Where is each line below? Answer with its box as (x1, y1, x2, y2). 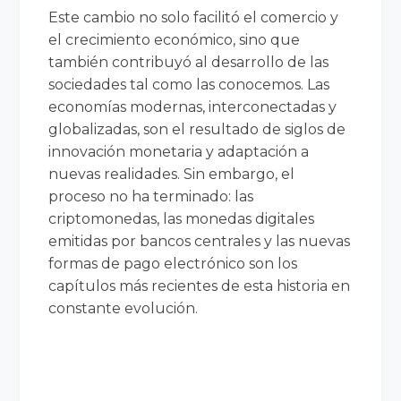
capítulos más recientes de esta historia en (48, 277, 351, 294)
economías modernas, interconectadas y (48, 98, 337, 115)
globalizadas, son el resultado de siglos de (48, 120, 346, 138)
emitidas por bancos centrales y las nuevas (48, 232, 351, 250)
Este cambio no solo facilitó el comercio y (48, 8, 339, 26)
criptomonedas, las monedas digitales (48, 209, 315, 227)
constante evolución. (48, 299, 199, 317)
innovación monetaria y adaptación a (48, 142, 310, 160)
